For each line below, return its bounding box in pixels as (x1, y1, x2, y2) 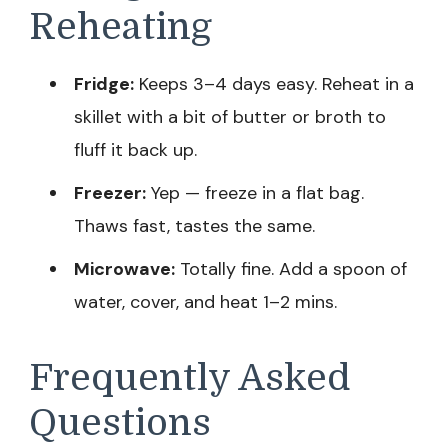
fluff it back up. (74, 138, 197, 162)
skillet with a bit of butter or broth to (74, 105, 386, 129)
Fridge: (74, 72, 134, 96)
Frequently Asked (29, 357, 350, 399)
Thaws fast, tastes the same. (74, 214, 315, 238)
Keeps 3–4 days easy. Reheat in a (134, 72, 414, 96)
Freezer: (74, 181, 146, 205)
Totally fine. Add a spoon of (175, 257, 407, 281)
